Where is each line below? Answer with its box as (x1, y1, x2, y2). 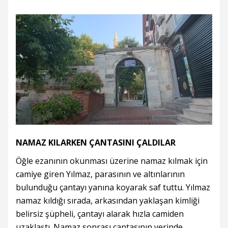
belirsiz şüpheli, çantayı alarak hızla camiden (16, 208, 184, 220)
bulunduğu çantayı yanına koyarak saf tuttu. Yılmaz (16, 182, 210, 193)
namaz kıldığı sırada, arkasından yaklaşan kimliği (16, 195, 199, 207)
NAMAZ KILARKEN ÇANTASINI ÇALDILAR (16, 137, 176, 149)
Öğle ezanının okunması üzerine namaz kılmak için (16, 155, 208, 167)
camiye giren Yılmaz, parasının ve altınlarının (16, 168, 185, 180)
